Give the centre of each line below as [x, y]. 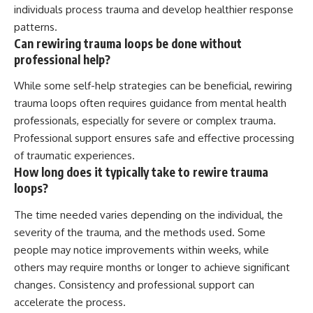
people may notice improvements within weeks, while [141, 249]
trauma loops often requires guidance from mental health [150, 103]
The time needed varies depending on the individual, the [148, 214]
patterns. [36, 27]
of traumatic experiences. [74, 156]
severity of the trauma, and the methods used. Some [140, 232]
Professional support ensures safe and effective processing [154, 138]
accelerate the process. [70, 302]
